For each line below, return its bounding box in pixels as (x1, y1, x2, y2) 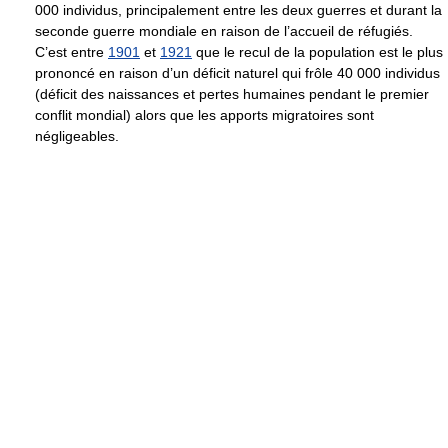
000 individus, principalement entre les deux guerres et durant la (35, 2, 442, 19)
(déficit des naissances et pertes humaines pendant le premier (35, 86, 429, 103)
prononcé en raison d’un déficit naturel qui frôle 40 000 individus (35, 65, 440, 82)
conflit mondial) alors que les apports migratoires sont (35, 107, 374, 124)
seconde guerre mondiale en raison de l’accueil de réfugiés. (35, 23, 413, 40)
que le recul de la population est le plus (192, 44, 443, 61)
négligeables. (35, 128, 119, 145)
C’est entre (35, 44, 108, 61)
